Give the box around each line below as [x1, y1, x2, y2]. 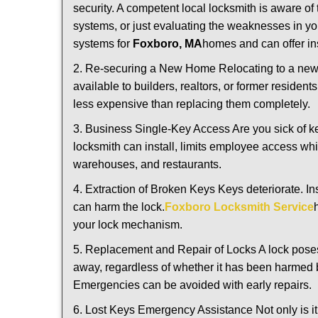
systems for [73, 38, 133, 50]
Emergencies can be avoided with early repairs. [73, 279, 312, 291]
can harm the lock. [73, 201, 165, 213]
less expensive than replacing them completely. [73, 98, 310, 110]
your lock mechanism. [73, 219, 182, 231]
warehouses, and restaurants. [73, 158, 221, 170]
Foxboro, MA [133, 38, 202, 50]
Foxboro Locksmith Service [165, 201, 314, 213]
